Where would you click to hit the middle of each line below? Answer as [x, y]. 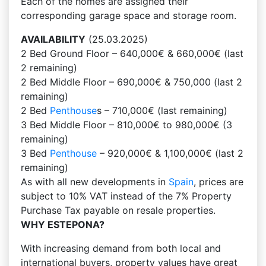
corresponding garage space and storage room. [129, 15]
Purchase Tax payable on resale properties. [118, 210]
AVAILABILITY [53, 39]
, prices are [218, 182]
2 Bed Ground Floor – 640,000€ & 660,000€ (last [132, 53]
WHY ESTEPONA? [63, 224]
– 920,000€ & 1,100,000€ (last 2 [170, 153]
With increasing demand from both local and [121, 248]
